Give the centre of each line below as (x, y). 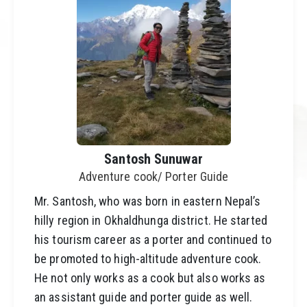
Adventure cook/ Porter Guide (153, 176)
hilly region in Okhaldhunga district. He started (151, 220)
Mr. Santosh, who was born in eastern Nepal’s (148, 201)
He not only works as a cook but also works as (150, 278)
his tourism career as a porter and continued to (153, 240)
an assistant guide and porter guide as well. (144, 297)
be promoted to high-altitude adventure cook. (148, 259)
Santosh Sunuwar (153, 159)
